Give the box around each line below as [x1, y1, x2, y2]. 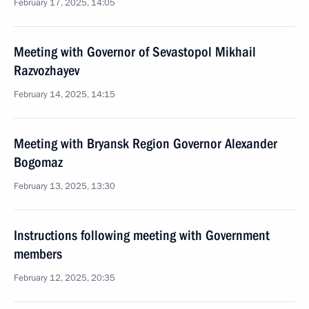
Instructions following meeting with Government [14, 227, 270, 243]
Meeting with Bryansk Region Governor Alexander [14, 135, 277, 152]
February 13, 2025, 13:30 [14, 180, 115, 192]
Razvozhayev [14, 62, 79, 79]
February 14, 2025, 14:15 [14, 88, 115, 101]
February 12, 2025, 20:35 [14, 272, 115, 284]
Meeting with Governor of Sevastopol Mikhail [14, 43, 256, 60]
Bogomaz [14, 154, 63, 170]
